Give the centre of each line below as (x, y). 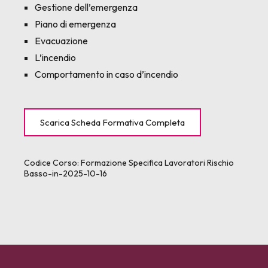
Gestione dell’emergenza (86, 7)
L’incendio (55, 57)
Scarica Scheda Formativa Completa (112, 122)
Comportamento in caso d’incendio (106, 74)
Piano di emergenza (75, 24)
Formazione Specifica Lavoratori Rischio (157, 163)
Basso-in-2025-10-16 (66, 173)
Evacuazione (61, 41)
